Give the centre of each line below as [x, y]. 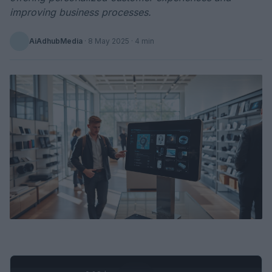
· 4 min [142, 41]
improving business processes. [80, 12]
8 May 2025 [109, 41]
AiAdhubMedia [56, 41]
